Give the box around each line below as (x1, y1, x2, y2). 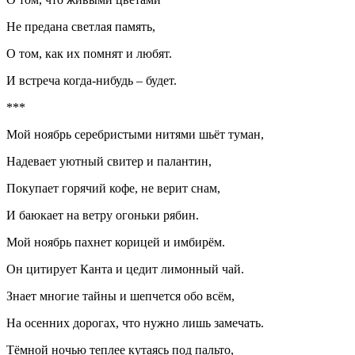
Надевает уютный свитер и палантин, (6, 154, 215, 168)
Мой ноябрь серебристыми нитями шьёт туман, (6, 127, 264, 141)
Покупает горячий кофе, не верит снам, (6, 181, 220, 195)
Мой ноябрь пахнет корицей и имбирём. (6, 235, 225, 249)
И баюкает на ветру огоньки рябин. (6, 208, 199, 222)
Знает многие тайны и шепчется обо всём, (6, 288, 235, 303)
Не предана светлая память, (6, 19, 155, 33)
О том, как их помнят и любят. (6, 46, 172, 60)
